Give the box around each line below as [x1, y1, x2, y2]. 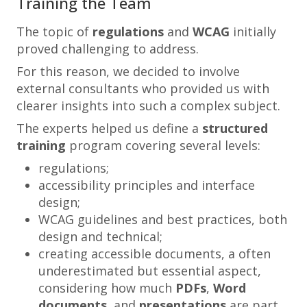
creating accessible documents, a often [38, 245, 271, 262]
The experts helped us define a [16, 120, 202, 136]
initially [230, 23, 276, 40]
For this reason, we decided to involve [16, 63, 240, 79]
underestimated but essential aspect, [38, 262, 261, 279]
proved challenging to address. [16, 40, 199, 57]
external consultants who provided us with [16, 80, 269, 97]
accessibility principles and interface [38, 177, 255, 193]
